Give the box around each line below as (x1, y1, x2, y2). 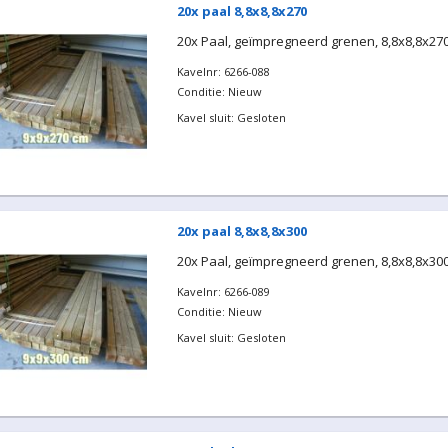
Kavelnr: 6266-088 (176, 63, 270, 79)
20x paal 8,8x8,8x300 (176, 222, 307, 240)
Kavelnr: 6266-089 (176, 284, 270, 299)
